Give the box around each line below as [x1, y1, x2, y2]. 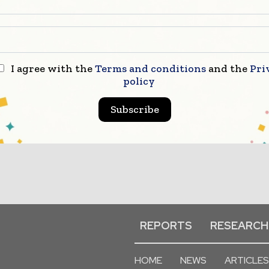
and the [206, 62, 250, 75]
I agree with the [8, 62, 95, 75]
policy [123, 74, 156, 88]
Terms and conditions [95, 62, 207, 75]
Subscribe [110, 103, 159, 116]
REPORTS [139, 219, 192, 232]
